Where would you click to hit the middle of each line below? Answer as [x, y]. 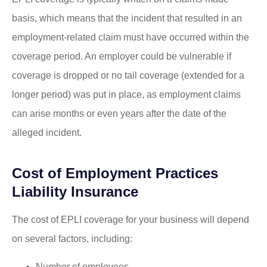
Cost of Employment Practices [115, 173]
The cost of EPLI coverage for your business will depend [131, 220]
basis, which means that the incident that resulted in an [127, 18]
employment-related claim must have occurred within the [131, 38]
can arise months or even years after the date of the [119, 114]
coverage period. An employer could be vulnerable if [122, 57]
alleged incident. [47, 133]
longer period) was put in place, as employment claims [126, 95]
